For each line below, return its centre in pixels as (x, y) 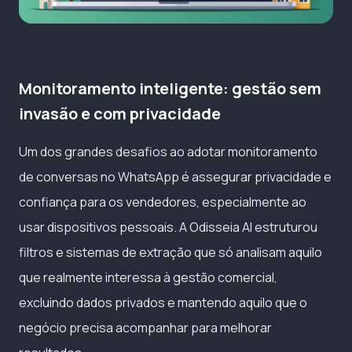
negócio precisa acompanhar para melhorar (145, 327)
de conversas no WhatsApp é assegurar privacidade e (175, 176)
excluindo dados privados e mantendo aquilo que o (163, 302)
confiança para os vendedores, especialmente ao (163, 202)
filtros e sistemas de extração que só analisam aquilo (170, 252)
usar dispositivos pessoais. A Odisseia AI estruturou (168, 227)
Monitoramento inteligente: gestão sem (170, 88)
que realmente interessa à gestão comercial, (148, 277)
